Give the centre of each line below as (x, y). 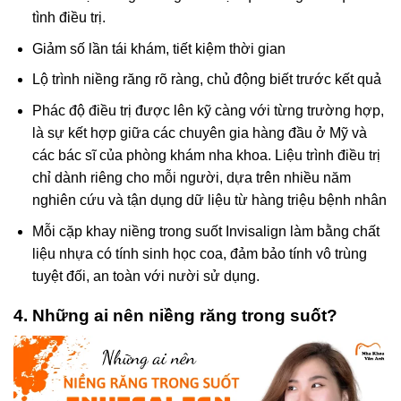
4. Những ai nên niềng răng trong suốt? (175, 316)
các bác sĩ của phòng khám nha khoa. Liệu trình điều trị (206, 156)
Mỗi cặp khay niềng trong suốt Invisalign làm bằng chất (205, 231)
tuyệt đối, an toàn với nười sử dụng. (145, 276)
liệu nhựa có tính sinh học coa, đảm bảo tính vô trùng (199, 253)
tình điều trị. (68, 18)
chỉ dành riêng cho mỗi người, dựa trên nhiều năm (191, 178)
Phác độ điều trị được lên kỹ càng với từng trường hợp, (208, 111)
